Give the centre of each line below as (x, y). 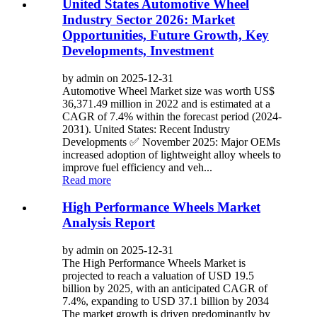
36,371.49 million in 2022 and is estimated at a (166, 103)
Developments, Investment (138, 50)
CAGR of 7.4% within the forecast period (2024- (172, 116)
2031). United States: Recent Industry (146, 129)
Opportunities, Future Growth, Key (166, 35)
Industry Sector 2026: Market (149, 19)
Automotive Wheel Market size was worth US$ (168, 91)
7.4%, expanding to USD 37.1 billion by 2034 (166, 301)
